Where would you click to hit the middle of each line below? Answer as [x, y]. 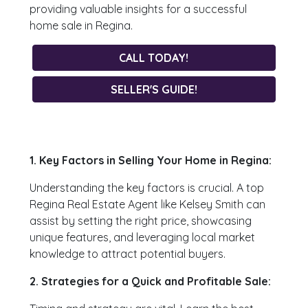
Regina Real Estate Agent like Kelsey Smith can [148, 205]
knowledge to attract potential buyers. [128, 254]
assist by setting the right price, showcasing [141, 221]
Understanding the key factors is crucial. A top [147, 188]
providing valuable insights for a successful [139, 9]
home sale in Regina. [81, 26]
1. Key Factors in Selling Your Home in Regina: [151, 161]
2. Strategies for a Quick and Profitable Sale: [151, 282]
